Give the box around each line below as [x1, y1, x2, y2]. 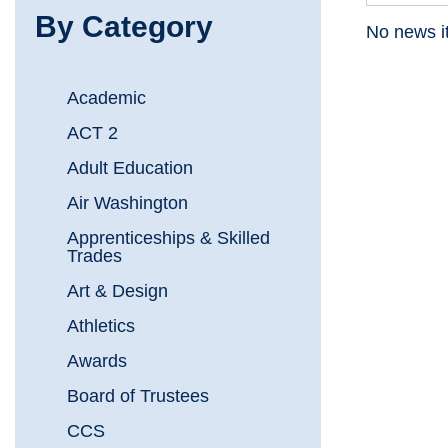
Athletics [67, 316, 135, 337]
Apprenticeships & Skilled [67, 228, 270, 249]
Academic [67, 88, 146, 109]
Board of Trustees [67, 386, 209, 407]
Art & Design [67, 281, 168, 302]
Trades [67, 246, 122, 267]
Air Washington [67, 193, 188, 214]
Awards [67, 351, 127, 372]
